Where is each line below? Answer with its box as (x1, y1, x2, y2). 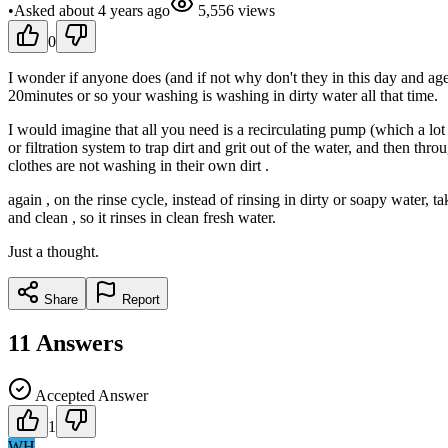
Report (118, 291, 160, 307)
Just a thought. (8, 242, 99, 260)
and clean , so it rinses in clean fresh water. (8, 208, 276, 226)
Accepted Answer (32, 386, 148, 404)
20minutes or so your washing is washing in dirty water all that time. (8, 86, 438, 104)
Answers (36, 329, 123, 356)
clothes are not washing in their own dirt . (8, 156, 269, 174)
